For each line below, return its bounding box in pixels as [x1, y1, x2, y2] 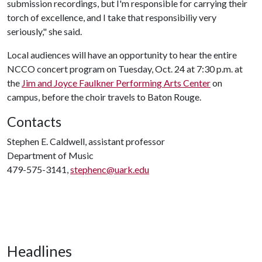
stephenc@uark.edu [70, 163, 149, 175]
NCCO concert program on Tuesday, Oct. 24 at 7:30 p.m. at [7, 63, 243, 74]
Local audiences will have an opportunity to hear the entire [7, 49, 237, 60]
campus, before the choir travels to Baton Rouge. [7, 91, 201, 102]
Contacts [7, 113, 61, 130]
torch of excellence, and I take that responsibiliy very [7, 11, 216, 23]
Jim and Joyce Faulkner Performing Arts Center [22, 77, 211, 88]
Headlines [7, 242, 72, 260]
